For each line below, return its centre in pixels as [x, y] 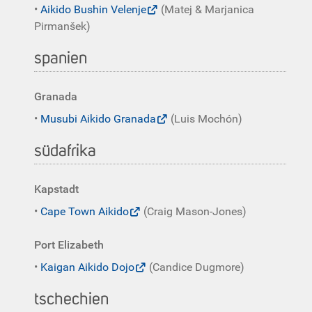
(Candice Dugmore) [195, 267]
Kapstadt [56, 189]
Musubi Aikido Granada [98, 119]
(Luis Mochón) [205, 119]
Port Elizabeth [69, 245]
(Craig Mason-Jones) [194, 211]
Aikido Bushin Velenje [93, 9]
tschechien [71, 299]
